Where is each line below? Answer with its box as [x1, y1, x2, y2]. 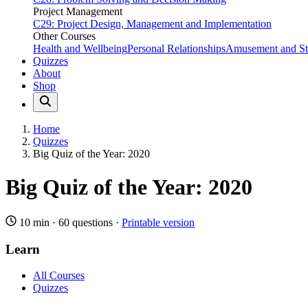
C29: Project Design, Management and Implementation [33, 18, 272, 30]
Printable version [122, 216, 195, 228]
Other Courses [33, 30, 96, 42]
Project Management [33, 5, 122, 17]
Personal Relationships [127, 43, 225, 54]
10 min [16, 216, 52, 228]
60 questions [58, 216, 113, 228]
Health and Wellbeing [33, 43, 127, 54]
